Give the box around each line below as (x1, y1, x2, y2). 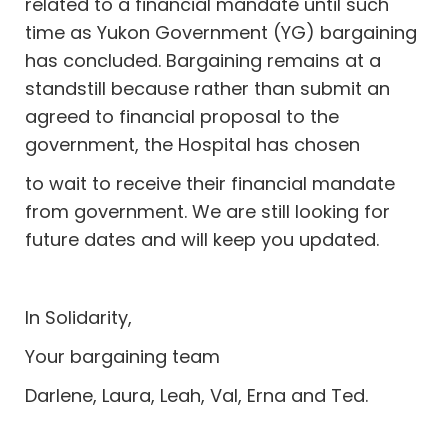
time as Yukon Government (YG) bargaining (25, 20, 418, 45)
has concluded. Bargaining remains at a (25, 48, 382, 73)
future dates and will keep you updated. (25, 227, 380, 252)
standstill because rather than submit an (25, 76, 391, 101)
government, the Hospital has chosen (25, 132, 361, 157)
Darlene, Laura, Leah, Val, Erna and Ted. (25, 383, 369, 408)
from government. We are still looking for (25, 199, 391, 224)
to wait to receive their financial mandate (25, 171, 396, 196)
